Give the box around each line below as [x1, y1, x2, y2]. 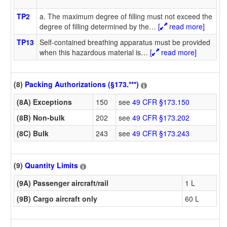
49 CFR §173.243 [132, 128, 190, 138]
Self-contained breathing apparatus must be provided [40, 36, 210, 47]
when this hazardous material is [40, 47, 141, 57]
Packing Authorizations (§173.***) [25, 79, 139, 90]
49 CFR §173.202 [132, 112, 190, 123]
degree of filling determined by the [40, 21, 149, 31]
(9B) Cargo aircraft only [17, 193, 97, 204]
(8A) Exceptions [17, 96, 72, 107]
